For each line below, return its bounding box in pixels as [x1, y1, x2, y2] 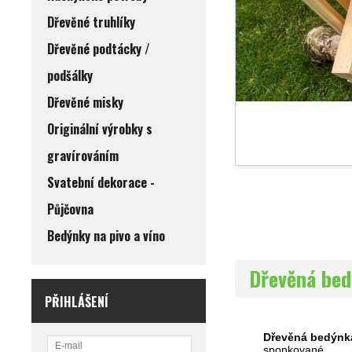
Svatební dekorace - [47, 173, 155, 192]
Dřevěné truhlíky [47, 13, 135, 31]
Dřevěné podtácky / [47, 39, 150, 58]
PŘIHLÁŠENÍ [45, 292, 108, 311]
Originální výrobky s [47, 119, 152, 138]
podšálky [47, 66, 93, 85]
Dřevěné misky [47, 93, 123, 112]
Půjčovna [47, 200, 93, 218]
